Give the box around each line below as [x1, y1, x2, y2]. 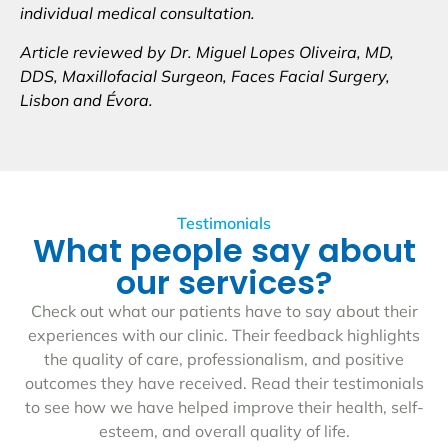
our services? [116, 260, 332, 306]
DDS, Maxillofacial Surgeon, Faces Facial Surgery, [20, 65, 390, 86]
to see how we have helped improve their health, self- [24, 397, 424, 418]
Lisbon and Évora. [20, 89, 153, 110]
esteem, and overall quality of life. [98, 421, 350, 442]
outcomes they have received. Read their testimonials [24, 373, 424, 394]
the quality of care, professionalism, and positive [44, 349, 404, 370]
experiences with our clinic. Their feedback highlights [28, 325, 420, 346]
